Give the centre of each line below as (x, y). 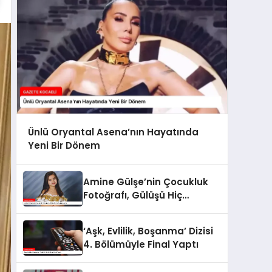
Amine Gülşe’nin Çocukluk (146, 182)
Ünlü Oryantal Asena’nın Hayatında (113, 132)
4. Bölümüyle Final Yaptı (141, 244)
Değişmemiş (113, 208)
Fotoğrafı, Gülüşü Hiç (133, 195)
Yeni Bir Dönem (64, 145)
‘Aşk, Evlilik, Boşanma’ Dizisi (148, 231)
